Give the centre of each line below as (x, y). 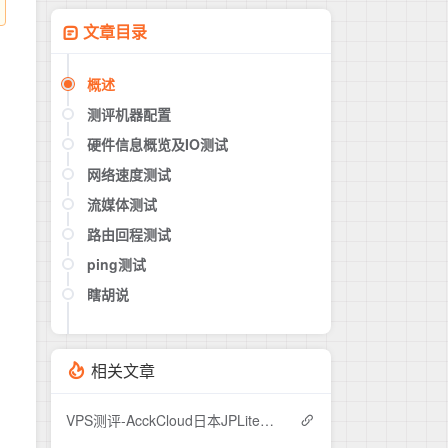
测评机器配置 (129, 113)
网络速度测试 (129, 173)
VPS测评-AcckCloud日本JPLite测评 (267, 419)
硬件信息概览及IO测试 (157, 143)
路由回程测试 (129, 233)
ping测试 (116, 263)
